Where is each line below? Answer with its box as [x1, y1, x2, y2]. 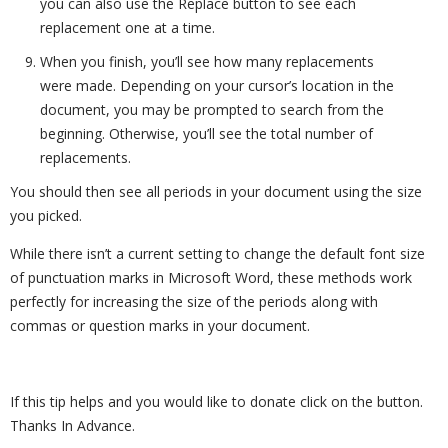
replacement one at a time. [40, 18, 215, 38]
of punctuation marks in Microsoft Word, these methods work [10, 268, 412, 288]
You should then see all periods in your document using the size [10, 182, 422, 202]
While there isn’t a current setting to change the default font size [10, 244, 425, 264]
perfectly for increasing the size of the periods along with [10, 292, 378, 312]
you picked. [10, 206, 82, 226]
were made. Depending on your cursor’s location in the [40, 76, 394, 96]
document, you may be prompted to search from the [40, 100, 384, 120]
